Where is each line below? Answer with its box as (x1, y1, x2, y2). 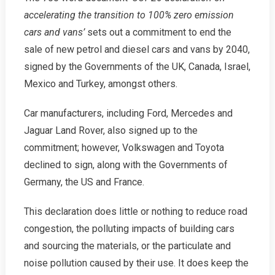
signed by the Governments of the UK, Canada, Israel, (23, 61, 250, 73)
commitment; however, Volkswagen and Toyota (23, 142, 224, 154)
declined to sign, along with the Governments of (23, 159, 228, 171)
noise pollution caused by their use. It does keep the (23, 257, 249, 269)
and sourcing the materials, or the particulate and (23, 240, 231, 252)
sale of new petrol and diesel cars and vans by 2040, (23, 44, 250, 56)
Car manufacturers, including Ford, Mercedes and (23, 107, 233, 120)
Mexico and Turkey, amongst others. (23, 78, 177, 90)
